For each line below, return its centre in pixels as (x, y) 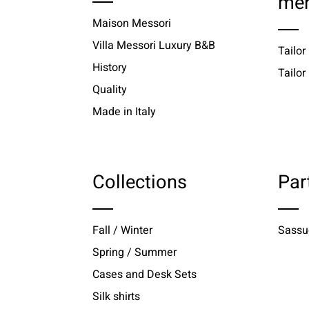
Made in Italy (124, 111)
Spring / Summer (135, 252)
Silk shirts (117, 296)
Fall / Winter (123, 230)
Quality (110, 89)
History (110, 67)
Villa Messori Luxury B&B (154, 45)
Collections (140, 182)
